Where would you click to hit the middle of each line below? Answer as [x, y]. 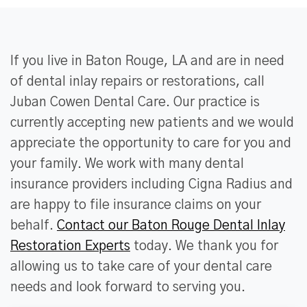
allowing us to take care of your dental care [141, 267]
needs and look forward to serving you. [128, 288]
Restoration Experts [70, 247]
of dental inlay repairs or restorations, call [137, 82]
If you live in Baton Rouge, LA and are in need [147, 62]
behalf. [34, 226]
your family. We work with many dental [127, 164]
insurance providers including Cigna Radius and [151, 185]
